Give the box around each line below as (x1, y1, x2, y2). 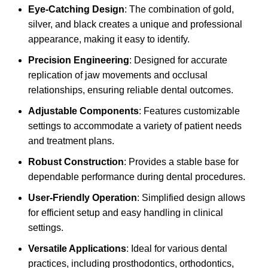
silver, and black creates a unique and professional (28, 19, 242, 30)
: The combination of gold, (124, 4, 234, 15)
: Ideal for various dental (126, 243, 227, 254)
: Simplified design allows (137, 193, 245, 203)
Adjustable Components (28, 106, 139, 117)
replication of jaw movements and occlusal (28, 70, 208, 81)
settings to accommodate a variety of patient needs (28, 121, 242, 132)
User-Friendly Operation (28, 193, 137, 203)
